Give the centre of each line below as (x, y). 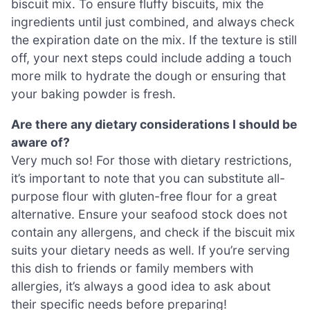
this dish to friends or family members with (132, 268)
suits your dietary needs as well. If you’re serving (151, 250)
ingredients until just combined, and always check (153, 21)
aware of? (40, 142)
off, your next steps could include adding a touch (151, 57)
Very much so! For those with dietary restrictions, (152, 160)
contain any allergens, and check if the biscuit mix (153, 232)
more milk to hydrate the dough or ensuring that (148, 75)
